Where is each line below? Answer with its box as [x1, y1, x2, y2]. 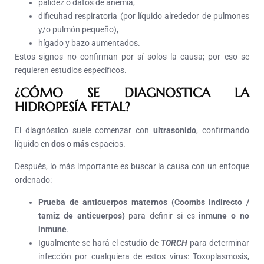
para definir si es [124, 211, 199, 221]
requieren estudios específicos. [15, 65, 128, 75]
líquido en [15, 139, 51, 149]
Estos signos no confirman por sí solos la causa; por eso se [15, 52, 249, 62]
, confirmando [196, 126, 250, 136]
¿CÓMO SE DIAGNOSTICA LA [15, 85, 249, 101]
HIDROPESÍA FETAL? [15, 99, 130, 115]
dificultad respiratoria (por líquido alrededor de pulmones [38, 11, 249, 21]
